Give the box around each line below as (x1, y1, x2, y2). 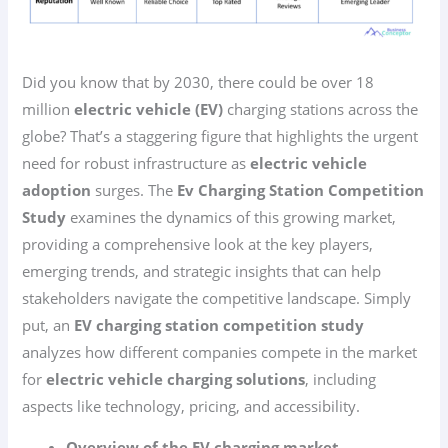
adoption (22, 179, 92, 200)
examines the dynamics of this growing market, (66, 206, 397, 227)
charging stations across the (223, 98, 419, 119)
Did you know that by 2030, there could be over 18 (22, 71, 375, 92)
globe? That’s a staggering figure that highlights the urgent (22, 125, 419, 146)
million (22, 98, 75, 119)
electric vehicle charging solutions (46, 368, 306, 389)
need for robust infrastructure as (22, 152, 251, 173)
